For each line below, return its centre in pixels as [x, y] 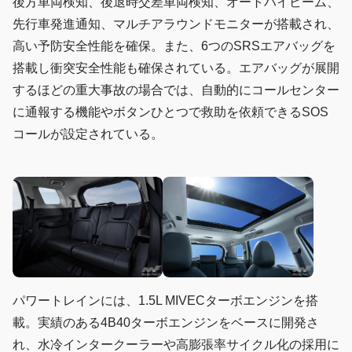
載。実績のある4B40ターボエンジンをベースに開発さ [166, 322]
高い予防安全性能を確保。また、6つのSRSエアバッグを [174, 46]
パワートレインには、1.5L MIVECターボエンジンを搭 [165, 300]
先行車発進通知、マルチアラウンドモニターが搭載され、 [176, 24]
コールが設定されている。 [88, 134]
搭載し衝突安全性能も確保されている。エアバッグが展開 [176, 68]
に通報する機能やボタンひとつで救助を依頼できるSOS [170, 112]
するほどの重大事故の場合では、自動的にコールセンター [176, 90]
